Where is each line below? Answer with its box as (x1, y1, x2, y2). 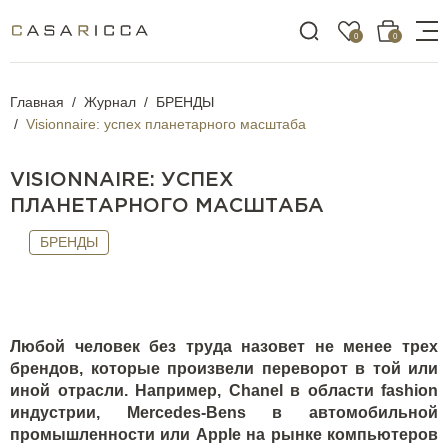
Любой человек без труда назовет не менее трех (10, 338, 438, 355)
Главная (10, 94, 64, 110)
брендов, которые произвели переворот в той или (10, 360, 438, 377)
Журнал (84, 94, 136, 110)
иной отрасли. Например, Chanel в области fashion (10, 382, 438, 399)
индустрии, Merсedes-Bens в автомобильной (10, 404, 438, 421)
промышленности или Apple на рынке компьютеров (10, 426, 438, 443)
